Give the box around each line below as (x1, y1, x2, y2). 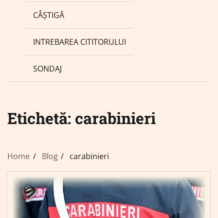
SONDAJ (33, 63, 62, 74)
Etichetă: (7, 108, 75, 129)
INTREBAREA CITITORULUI (33, 36, 126, 47)
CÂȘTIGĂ (33, 9, 64, 20)
